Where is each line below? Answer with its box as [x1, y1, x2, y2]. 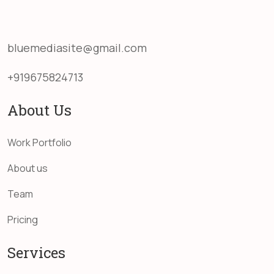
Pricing [7, 213, 38, 226]
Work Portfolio [7, 136, 72, 149]
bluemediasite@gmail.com [7, 40, 147, 55]
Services [7, 243, 65, 262]
